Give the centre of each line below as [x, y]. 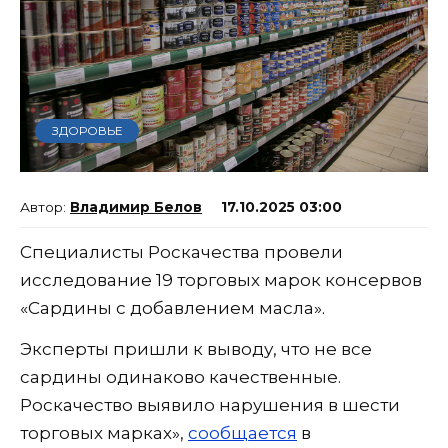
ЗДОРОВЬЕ [87, 131]
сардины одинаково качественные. [180, 376]
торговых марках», [104, 432]
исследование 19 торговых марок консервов [221, 279]
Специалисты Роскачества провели [181, 251]
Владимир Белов [136, 206]
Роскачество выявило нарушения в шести [210, 404]
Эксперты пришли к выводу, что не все [196, 348]
